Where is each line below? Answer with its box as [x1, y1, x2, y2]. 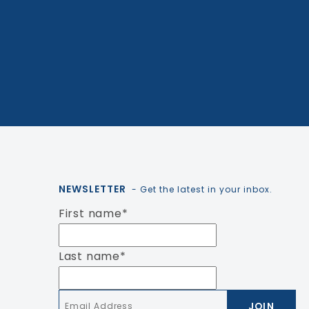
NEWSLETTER [58, 182, 126, 196]
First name [58, 206, 122, 221]
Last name [58, 248, 120, 264]
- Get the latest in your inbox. [128, 183, 272, 195]
